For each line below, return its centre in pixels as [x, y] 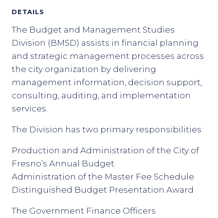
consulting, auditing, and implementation [101, 95]
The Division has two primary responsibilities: [107, 129]
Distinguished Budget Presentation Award [103, 190]
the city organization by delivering [84, 69]
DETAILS [28, 12]
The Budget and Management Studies [93, 30]
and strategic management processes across [108, 56]
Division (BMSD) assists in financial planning [105, 43]
